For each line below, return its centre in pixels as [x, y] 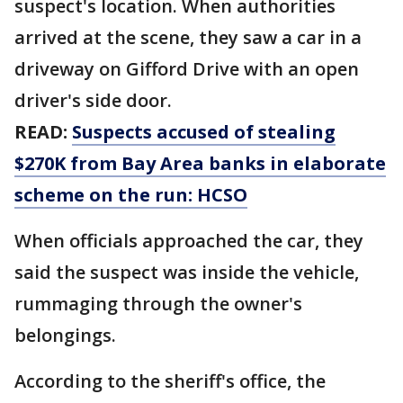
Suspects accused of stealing [204, 132]
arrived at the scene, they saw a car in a [188, 38]
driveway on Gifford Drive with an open [187, 69]
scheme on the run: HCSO [131, 195]
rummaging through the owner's [158, 304]
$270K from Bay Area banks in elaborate [200, 164]
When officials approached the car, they [189, 241]
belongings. [65, 336]
